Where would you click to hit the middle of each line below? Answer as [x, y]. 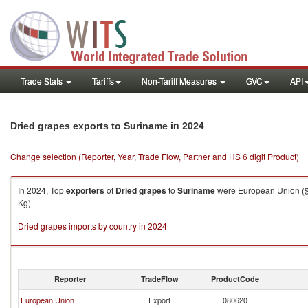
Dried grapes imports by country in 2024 [92, 226]
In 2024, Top [42, 190]
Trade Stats [43, 81]
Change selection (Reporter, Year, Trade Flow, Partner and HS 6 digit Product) [155, 156]
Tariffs [103, 81]
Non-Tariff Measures [180, 81]
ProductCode [235, 279]
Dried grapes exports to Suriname [89, 126]
